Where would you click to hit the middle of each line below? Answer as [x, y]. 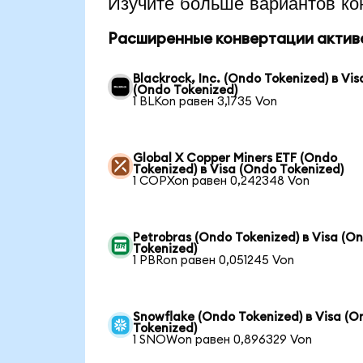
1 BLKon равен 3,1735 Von [205, 102]
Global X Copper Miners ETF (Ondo [235, 158]
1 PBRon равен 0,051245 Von [214, 261]
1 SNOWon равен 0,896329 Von [223, 340]
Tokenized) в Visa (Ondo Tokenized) [239, 170]
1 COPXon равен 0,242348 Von [222, 181]
